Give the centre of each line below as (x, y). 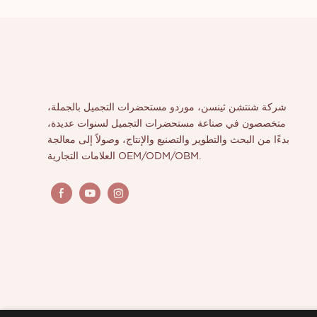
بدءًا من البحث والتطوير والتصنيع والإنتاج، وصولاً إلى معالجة (169, 140)
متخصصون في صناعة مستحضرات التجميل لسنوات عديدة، (167, 123)
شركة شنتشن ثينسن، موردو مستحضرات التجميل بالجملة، (167, 107)
